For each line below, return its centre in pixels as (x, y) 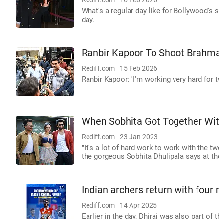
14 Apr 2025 (138, 205)
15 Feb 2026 (139, 68)
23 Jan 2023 (139, 137)
